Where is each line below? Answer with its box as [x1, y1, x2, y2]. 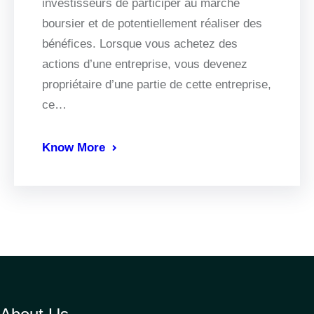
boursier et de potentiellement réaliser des [42, 17, 262, 31]
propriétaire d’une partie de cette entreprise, [42, 78, 271, 92]
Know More [42, 141, 105, 155]
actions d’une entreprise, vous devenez [42, 57, 247, 71]
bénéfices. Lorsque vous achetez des [42, 37, 238, 51]
